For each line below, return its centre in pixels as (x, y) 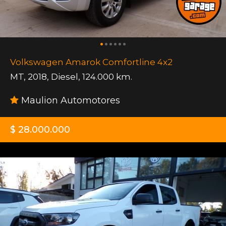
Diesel (65, 76)
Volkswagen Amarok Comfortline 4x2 (91, 62)
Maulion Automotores (69, 100)
